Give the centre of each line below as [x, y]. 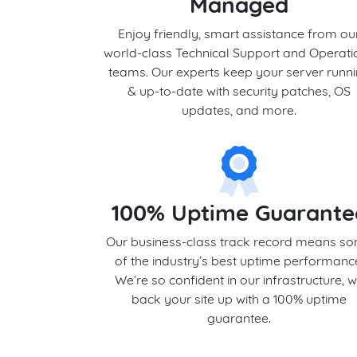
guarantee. [239, 318]
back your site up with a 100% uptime [239, 299]
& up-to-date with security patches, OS [239, 91]
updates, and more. [239, 110]
